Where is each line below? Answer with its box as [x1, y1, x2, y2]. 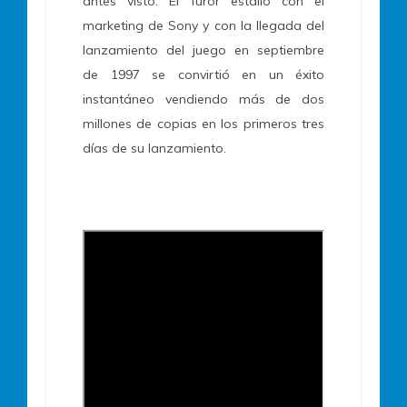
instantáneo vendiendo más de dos [83, 91, 324, 108]
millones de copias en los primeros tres [83, 115, 324, 133]
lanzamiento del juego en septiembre [83, 42, 324, 59]
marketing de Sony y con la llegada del [83, 17, 324, 35]
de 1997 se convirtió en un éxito [83, 66, 324, 84]
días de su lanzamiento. [83, 140, 226, 157]
